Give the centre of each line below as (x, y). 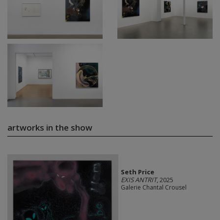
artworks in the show (50, 127)
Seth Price (137, 172)
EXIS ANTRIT (138, 180)
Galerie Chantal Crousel (153, 188)
